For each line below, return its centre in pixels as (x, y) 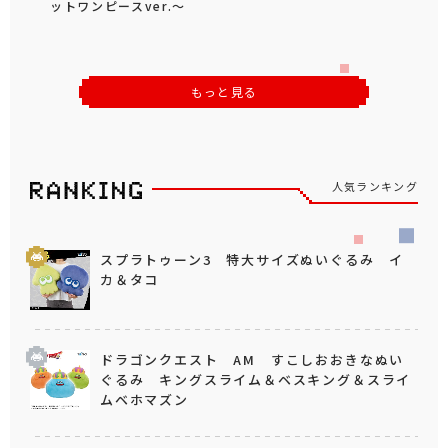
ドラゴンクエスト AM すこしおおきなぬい (252, 359)
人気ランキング (374, 186)
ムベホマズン (144, 399)
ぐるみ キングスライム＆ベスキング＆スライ (256, 379)
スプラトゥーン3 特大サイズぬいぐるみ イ (252, 259)
